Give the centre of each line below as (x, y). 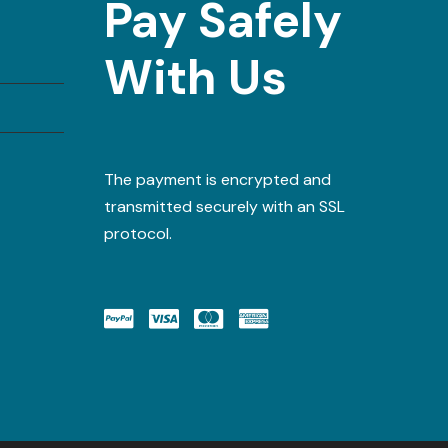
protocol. (137, 233)
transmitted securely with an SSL (224, 206)
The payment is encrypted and (217, 179)
